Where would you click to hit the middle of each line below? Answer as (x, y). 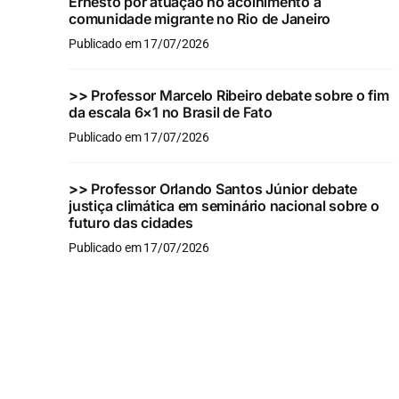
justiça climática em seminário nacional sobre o (224, 206)
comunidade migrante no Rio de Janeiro (199, 19)
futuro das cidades (130, 223)
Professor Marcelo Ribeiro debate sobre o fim (240, 96)
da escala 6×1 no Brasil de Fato (170, 113)
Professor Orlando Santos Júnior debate (224, 189)
